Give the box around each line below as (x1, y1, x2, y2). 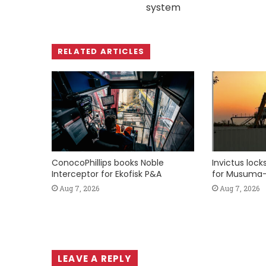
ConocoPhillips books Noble (52, 157, 164, 169)
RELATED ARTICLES (58, 45, 145, 57)
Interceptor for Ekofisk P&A (52, 168, 161, 180)
